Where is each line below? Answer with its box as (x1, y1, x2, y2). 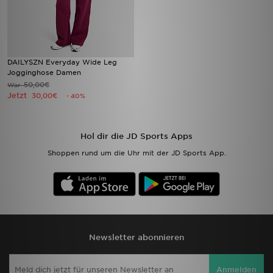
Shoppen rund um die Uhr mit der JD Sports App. (47, 149, 226, 157)
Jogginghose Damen (7, 68, 81, 77)
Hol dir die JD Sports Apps (80, 132, 193, 141)
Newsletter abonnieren (89, 233, 184, 242)
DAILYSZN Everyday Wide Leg (7, 58, 117, 66)
